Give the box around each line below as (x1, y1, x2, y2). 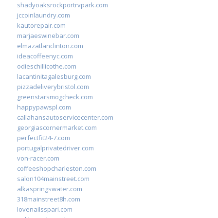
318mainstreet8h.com (17, 194, 80, 203)
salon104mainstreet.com (17, 174, 90, 183)
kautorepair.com (17, 20, 66, 30)
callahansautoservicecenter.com (17, 112, 113, 122)
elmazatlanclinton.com (17, 41, 83, 50)
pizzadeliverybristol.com (17, 82, 89, 91)
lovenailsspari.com (17, 204, 73, 214)
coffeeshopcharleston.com (17, 163, 96, 173)
